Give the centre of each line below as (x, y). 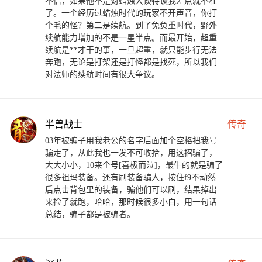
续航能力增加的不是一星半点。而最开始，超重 (131, 38)
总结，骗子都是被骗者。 (90, 215)
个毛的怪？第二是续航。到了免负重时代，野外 (131, 26)
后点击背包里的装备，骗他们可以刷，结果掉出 (131, 190)
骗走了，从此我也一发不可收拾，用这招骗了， (131, 153)
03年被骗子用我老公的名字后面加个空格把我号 (131, 141)
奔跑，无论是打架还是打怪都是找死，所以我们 (131, 63)
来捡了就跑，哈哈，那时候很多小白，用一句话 (131, 202)
